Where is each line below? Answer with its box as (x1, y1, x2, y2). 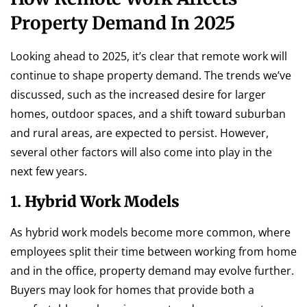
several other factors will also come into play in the (10, 145, 272, 160)
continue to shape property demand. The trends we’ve (10, 68, 291, 84)
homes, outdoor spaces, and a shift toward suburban (10, 106, 286, 122)
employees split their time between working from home (10, 243, 297, 259)
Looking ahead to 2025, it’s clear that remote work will (10, 49, 287, 64)
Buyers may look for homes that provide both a (10, 282, 254, 297)
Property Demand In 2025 (10, 12, 235, 35)
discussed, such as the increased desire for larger (10, 87, 266, 103)
